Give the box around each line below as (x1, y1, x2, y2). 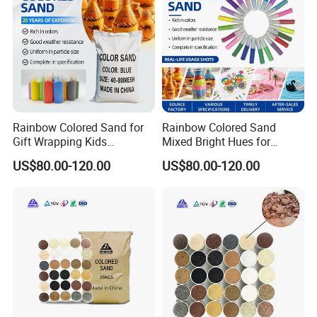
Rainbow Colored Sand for (13, 120, 144, 136)
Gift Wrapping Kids (13, 134, 108, 150)
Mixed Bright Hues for (161, 134, 270, 150)
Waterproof (161, 148, 218, 164)
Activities (13, 148, 59, 164)
